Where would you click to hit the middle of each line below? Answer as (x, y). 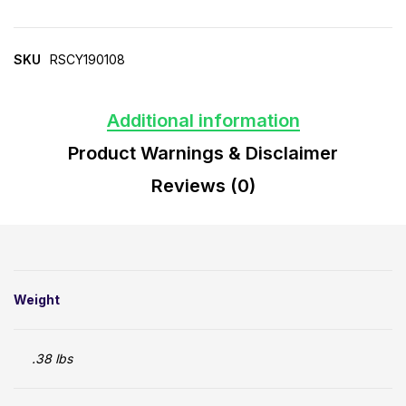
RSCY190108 (87, 60)
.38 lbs (52, 359)
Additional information (203, 121)
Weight (37, 300)
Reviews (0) (203, 186)
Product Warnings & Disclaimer (203, 154)
